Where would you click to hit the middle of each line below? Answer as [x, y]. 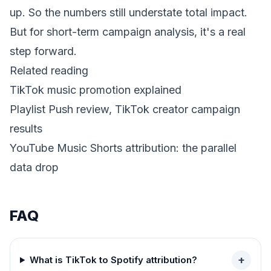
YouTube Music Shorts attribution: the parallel [123, 148]
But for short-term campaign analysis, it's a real [128, 32]
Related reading [49, 70]
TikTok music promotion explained [96, 90]
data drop [34, 167]
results [26, 129]
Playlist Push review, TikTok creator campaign [125, 109]
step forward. [43, 51]
